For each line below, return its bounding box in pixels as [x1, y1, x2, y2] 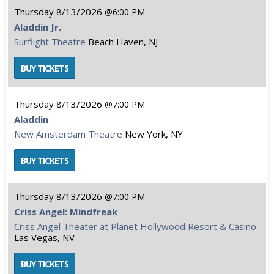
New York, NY [125, 128, 183, 140]
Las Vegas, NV [14, 231, 75, 243]
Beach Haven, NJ [88, 35, 158, 48]
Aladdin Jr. [14, 21, 61, 33]
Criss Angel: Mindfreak [14, 206, 117, 218]
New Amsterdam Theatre [14, 128, 122, 140]
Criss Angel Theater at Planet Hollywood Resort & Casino [14, 220, 256, 232]
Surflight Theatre [14, 35, 86, 48]
